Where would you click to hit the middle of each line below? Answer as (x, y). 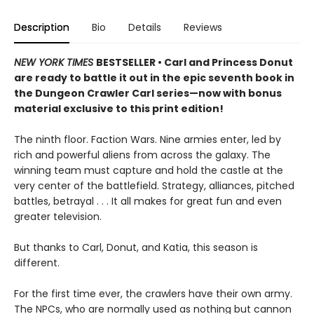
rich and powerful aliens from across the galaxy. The (142, 155)
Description (42, 28)
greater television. (58, 217)
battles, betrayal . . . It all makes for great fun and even (148, 202)
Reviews (203, 28)
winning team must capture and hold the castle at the (149, 171)
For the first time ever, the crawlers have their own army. (153, 294)
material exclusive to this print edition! (119, 109)
